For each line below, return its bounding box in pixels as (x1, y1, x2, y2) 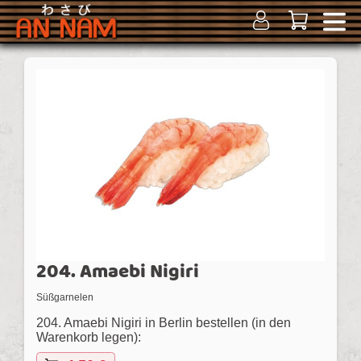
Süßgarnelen (36, 292, 93, 304)
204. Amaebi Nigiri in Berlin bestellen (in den (36, 316, 291, 330)
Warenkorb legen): (36, 330, 141, 345)
